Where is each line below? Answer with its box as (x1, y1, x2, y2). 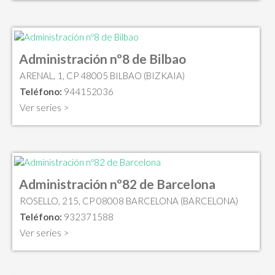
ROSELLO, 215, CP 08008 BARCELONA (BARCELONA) (20, 195, 238, 206)
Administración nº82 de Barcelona (19, 176, 215, 192)
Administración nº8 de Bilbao (19, 51, 186, 67)
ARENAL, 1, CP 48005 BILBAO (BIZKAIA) (20, 70, 185, 82)
